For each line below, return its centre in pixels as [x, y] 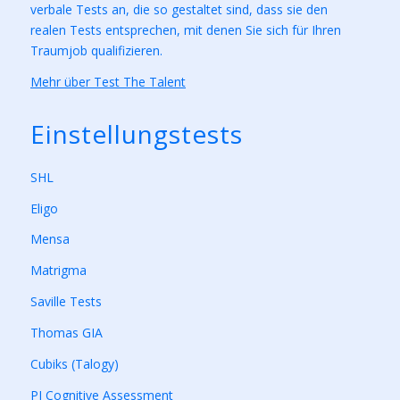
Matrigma [58, 271]
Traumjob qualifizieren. [96, 50]
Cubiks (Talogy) [75, 363]
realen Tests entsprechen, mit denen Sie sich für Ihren [186, 29]
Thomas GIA [67, 333]
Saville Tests [66, 302]
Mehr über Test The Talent [108, 81]
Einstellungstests [137, 133]
